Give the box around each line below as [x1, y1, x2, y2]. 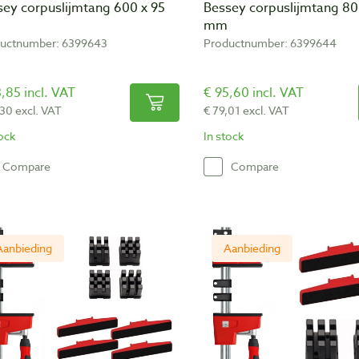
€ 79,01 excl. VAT [204, 103, 289, 119]
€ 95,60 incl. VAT [204, 83, 304, 103]
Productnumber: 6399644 [204, 35, 337, 51]
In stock [204, 128, 244, 144]
